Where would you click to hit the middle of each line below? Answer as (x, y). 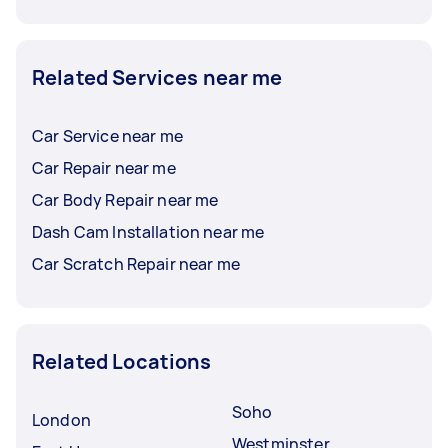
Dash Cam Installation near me (148, 232)
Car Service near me (107, 136)
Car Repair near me (104, 168)
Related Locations (122, 361)
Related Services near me (157, 77)
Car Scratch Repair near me (136, 264)
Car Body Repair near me (125, 200)
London (61, 420)
